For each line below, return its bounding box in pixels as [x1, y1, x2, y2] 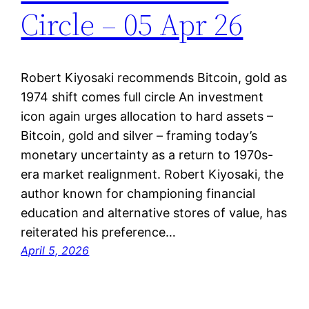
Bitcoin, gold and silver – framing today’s [21, 128, 258, 143]
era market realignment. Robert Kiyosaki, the [21, 166, 284, 181]
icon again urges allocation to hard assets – [21, 108, 274, 123]
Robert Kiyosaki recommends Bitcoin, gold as [21, 70, 288, 85]
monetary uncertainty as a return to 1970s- [21, 147, 274, 162]
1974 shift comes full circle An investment [21, 89, 264, 104]
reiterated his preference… [21, 224, 177, 239]
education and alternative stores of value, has [21, 205, 288, 220]
